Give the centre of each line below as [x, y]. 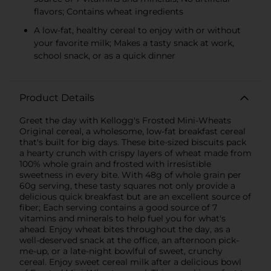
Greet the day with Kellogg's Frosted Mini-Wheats [125, 120]
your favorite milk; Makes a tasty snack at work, [134, 43]
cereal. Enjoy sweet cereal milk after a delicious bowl [130, 262]
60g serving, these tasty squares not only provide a [127, 185]
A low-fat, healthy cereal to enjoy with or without [137, 30]
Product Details [57, 97]
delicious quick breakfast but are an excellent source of [135, 196]
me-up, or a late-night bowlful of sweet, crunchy [121, 251]
